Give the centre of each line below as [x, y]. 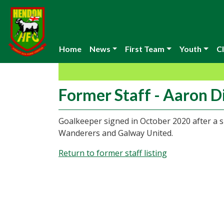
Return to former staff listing [113, 153]
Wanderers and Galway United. [116, 133]
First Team [145, 49]
